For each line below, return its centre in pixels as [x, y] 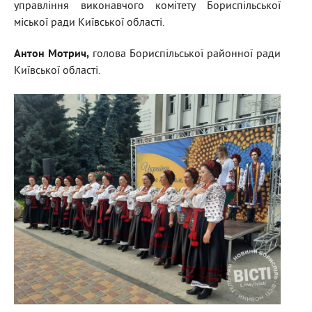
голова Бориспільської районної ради [185, 55]
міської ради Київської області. [89, 23]
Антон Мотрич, [52, 55]
